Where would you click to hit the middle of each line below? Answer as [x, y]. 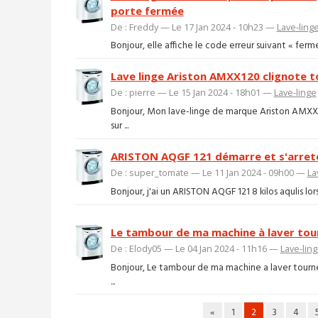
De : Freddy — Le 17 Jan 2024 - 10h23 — [193, 27]
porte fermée [147, 10]
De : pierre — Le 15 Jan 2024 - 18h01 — [192, 93]
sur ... [119, 126]
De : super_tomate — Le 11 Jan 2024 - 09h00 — [209, 173]
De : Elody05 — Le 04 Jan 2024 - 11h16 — [195, 249]
